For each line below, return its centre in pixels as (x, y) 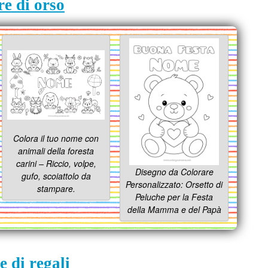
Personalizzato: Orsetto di (174, 185)
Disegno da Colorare (174, 172)
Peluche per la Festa (174, 197)
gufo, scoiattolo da (56, 176)
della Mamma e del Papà (174, 210)
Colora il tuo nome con (56, 138)
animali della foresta (56, 151)
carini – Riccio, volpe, (56, 164)
